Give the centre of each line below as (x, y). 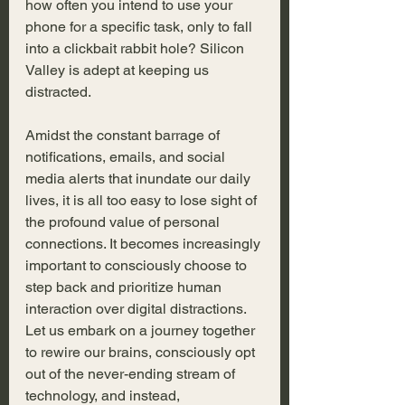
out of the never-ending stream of (132, 374)
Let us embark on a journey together (142, 331)
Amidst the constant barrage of (124, 136)
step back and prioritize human (125, 287)
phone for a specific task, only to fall (141, 27)
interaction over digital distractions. (137, 309)
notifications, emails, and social (127, 157)
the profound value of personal (124, 222)
